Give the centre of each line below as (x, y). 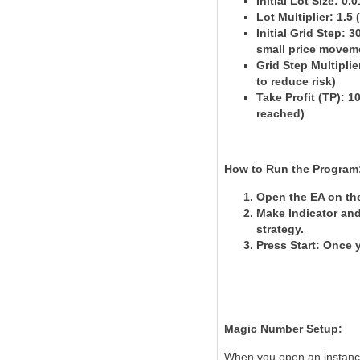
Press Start (286, 245)
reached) (280, 113)
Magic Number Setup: (283, 329)
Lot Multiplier (293, 17)
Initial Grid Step (299, 33)
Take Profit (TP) (299, 97)
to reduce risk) (296, 81)
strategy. (280, 229)
